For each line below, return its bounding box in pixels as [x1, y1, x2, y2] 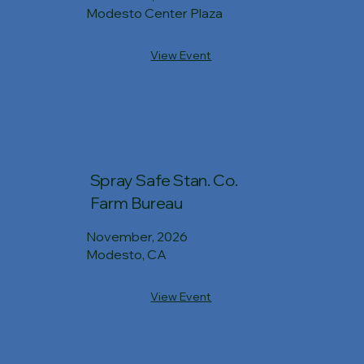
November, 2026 [86, 227, 188, 245]
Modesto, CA [86, 245, 167, 262]
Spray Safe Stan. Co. [89, 170, 238, 190]
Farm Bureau [89, 193, 183, 213]
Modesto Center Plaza [86, 5, 223, 22]
